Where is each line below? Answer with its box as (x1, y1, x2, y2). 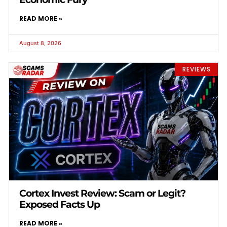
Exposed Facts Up (19, 199, 100, 211)
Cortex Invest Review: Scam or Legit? (19, 187, 185, 200)
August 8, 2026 (19, 39, 61, 47)
